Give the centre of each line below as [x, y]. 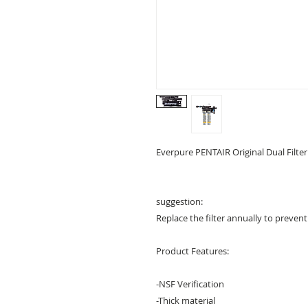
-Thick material [186, 300]
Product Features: [192, 251]
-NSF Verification [190, 284]
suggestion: [179, 201]
